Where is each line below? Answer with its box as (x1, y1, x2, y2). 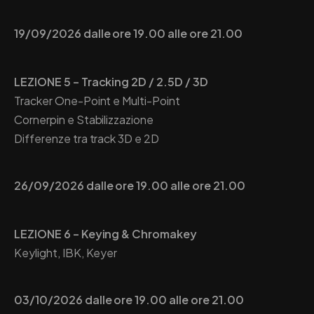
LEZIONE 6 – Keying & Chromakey (14, 226, 198, 241)
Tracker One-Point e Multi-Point (14, 93, 180, 108)
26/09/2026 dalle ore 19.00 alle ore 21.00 (14, 177, 245, 193)
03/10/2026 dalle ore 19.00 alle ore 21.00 (14, 292, 244, 307)
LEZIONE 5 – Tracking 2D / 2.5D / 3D (14, 74, 208, 89)
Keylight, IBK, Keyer (14, 245, 118, 260)
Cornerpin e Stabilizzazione (14, 111, 154, 127)
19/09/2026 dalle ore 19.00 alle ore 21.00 (14, 25, 243, 41)
